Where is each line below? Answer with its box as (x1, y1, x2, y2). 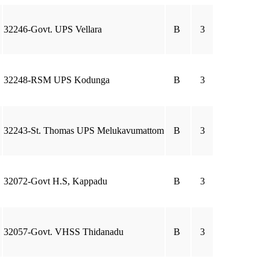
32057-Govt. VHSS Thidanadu (4, 227, 124, 237)
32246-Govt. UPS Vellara (4, 24, 102, 34)
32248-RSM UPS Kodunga (4, 75, 110, 85)
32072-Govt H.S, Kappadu (4, 176, 107, 186)
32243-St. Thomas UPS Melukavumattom (4, 125, 164, 136)
